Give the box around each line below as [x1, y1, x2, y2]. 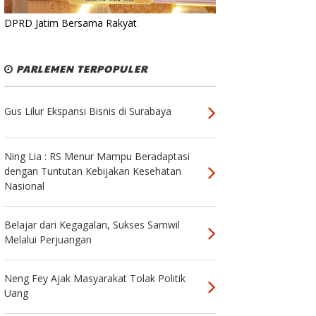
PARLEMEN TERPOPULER [13, 61, 147, 75]
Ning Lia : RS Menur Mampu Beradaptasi [4, 149, 190, 163]
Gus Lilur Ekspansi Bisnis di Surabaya [4, 104, 171, 118]
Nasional [4, 178, 44, 193]
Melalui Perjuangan [4, 232, 92, 246]
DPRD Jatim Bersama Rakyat [4, 16, 137, 30]
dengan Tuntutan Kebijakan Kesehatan [4, 164, 181, 178]
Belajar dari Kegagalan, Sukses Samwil [4, 217, 180, 231]
